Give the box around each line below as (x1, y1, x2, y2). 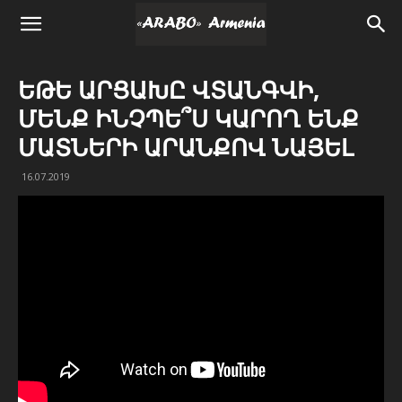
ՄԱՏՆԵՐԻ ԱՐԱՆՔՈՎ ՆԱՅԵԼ (18, 131, 354, 163)
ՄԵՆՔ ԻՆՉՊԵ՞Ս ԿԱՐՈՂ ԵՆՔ (18, 102, 359, 135)
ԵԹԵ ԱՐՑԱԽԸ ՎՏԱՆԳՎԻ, (18, 74, 319, 106)
